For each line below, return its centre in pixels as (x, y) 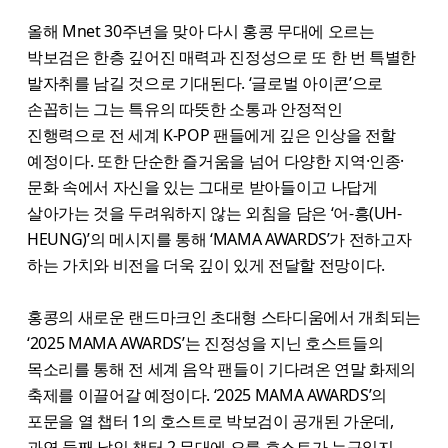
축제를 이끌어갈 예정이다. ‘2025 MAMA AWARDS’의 (207, 394)
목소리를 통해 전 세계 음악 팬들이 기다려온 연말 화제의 (222, 368)
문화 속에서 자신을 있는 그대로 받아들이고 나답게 (202, 186)
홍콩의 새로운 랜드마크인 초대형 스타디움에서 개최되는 (224, 316)
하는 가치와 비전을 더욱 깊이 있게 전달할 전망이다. (206, 264)
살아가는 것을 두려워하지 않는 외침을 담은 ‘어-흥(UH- (214, 212)
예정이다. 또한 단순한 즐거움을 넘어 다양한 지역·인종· (216, 160)
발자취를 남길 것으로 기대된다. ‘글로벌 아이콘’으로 (205, 82)
